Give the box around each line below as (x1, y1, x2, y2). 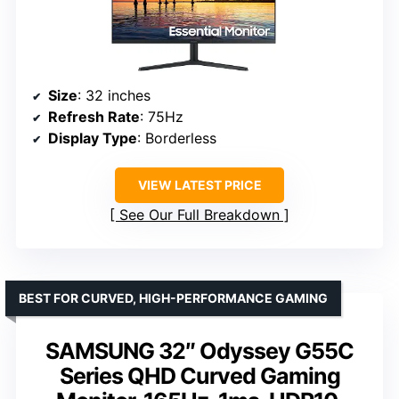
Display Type (48, 128, 137, 147)
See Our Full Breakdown (119, 205, 280, 224)
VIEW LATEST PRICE (137, 176, 262, 192)
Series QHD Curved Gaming (59, 362, 340, 389)
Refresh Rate (48, 107, 140, 126)
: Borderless (137, 128, 216, 147)
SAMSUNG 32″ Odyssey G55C (45, 337, 354, 364)
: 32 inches (77, 85, 151, 104)
